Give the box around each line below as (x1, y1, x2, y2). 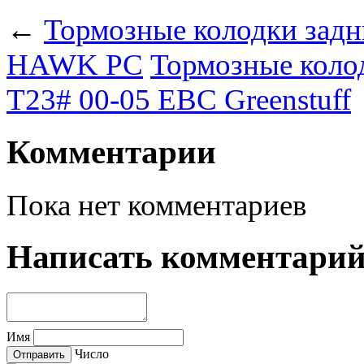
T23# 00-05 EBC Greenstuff (6, 82, 351, 116)
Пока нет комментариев (6, 188, 306, 222)
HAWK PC (6, 47, 143, 81)
